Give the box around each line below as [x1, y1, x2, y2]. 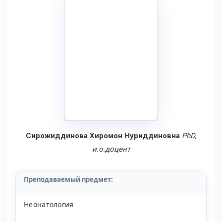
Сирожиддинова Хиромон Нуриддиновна [26, 131, 182, 140]
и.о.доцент [92, 145, 130, 154]
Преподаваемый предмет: [24, 175, 113, 184]
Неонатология [24, 200, 74, 209]
